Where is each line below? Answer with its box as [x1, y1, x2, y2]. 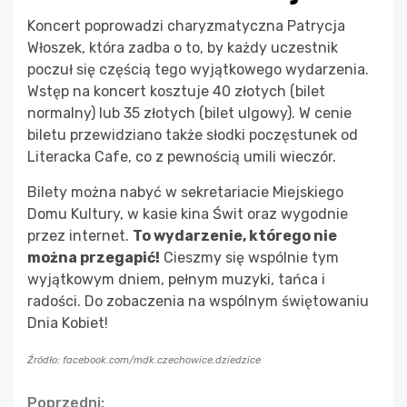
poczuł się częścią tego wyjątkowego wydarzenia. [27, 60, 369, 78]
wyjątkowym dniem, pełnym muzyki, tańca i [27, 270, 325, 288]
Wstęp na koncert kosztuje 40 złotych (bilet [27, 82, 325, 100]
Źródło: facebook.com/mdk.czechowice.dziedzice [27, 353, 261, 366]
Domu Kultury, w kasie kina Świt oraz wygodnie [27, 204, 348, 223]
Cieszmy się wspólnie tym [160, 248, 339, 266]
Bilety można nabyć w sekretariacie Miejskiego [27, 183, 343, 201]
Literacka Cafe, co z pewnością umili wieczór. [27, 147, 336, 165]
